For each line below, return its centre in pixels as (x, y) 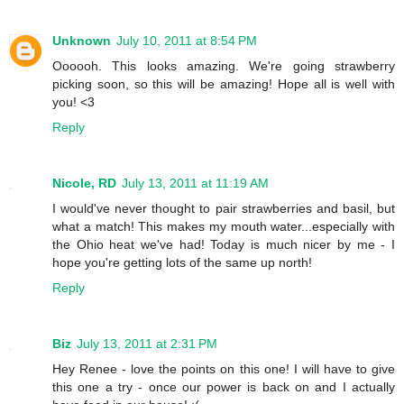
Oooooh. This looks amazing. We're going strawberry (224, 66)
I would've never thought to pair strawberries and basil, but (224, 209)
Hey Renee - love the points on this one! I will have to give (224, 369)
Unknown (82, 41)
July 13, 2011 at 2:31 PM (147, 344)
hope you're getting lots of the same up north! (182, 263)
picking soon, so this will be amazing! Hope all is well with (224, 84)
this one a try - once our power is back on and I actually (224, 387)
